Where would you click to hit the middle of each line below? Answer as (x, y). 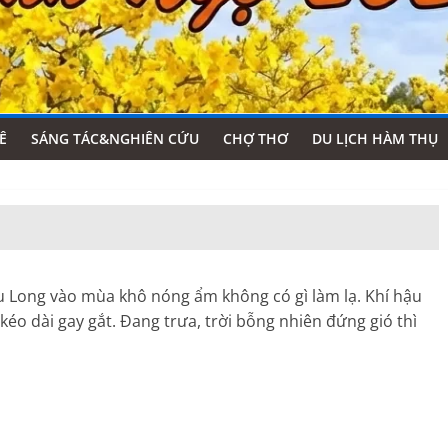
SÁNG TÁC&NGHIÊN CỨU (115, 138)
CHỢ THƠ (255, 138)
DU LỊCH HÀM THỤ (375, 138)
